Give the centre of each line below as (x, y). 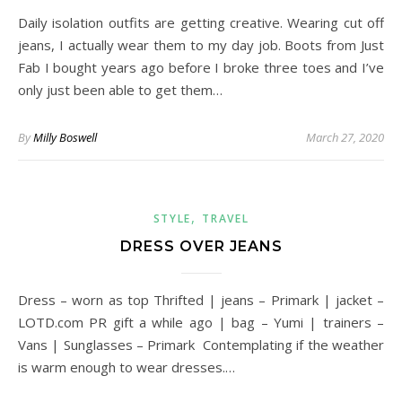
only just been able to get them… (120, 90)
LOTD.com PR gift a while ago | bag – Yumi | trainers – (201, 322)
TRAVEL (226, 218)
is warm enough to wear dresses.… (127, 367)
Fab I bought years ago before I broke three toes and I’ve (201, 67)
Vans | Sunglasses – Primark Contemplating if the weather (201, 345)
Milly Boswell (65, 137)
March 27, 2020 (345, 137)
